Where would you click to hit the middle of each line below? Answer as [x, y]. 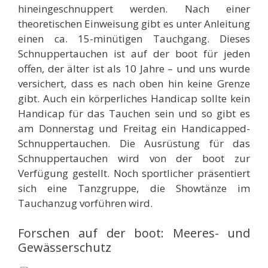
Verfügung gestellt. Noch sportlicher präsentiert [134, 173]
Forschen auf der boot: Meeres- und [134, 233]
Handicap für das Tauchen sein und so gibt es [134, 114]
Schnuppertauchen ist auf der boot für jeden [134, 54]
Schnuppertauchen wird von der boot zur [134, 159]
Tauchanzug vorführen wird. [85, 203]
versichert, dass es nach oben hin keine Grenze [134, 84]
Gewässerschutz [65, 247]
